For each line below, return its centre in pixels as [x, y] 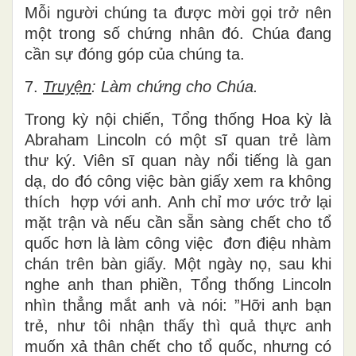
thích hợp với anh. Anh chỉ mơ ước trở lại [178, 201]
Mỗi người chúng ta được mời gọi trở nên [178, 12]
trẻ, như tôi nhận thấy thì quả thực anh [178, 325]
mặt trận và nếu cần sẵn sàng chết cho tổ [178, 222]
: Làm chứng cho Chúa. [175, 86]
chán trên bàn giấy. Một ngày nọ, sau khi [178, 263]
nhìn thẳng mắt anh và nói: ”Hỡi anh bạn [178, 305]
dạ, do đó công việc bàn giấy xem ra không [178, 181]
